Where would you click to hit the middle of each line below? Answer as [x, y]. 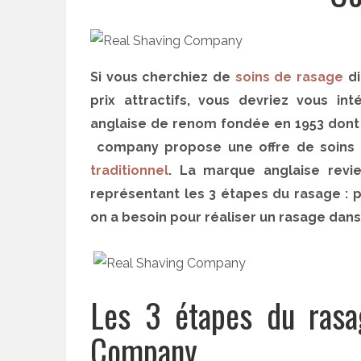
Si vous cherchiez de [163, 77]
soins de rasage [289, 77]
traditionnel [129, 170]
